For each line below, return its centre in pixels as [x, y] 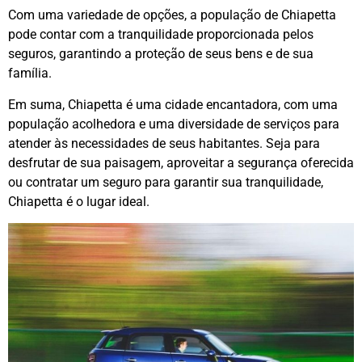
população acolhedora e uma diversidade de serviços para [174, 124]
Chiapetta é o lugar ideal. [79, 201]
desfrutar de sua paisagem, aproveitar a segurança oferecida [181, 162]
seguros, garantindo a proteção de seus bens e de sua [161, 54]
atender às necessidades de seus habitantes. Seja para [164, 143]
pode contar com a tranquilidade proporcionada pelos [161, 35]
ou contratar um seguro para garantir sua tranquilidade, [166, 182]
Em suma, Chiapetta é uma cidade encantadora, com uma [173, 104]
